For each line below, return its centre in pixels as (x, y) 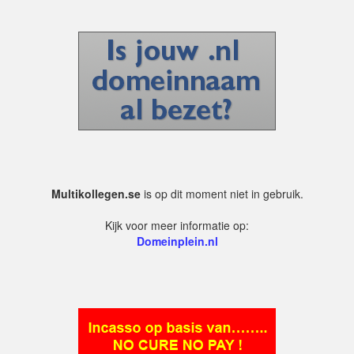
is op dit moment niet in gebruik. (222, 194)
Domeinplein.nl (177, 241)
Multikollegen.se (96, 194)
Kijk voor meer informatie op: (177, 225)
